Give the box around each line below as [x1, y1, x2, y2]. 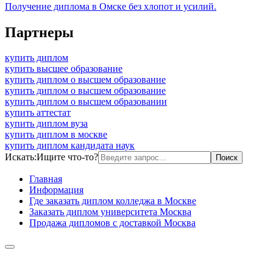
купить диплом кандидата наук [5, 140, 135, 151]
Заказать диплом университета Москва [29, 207, 191, 218]
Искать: [5, 152, 37, 163]
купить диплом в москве [5, 129, 107, 140]
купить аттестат [5, 107, 71, 118]
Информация [29, 185, 83, 196]
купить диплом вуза [5, 118, 88, 129]
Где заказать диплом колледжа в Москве [29, 196, 196, 207]
